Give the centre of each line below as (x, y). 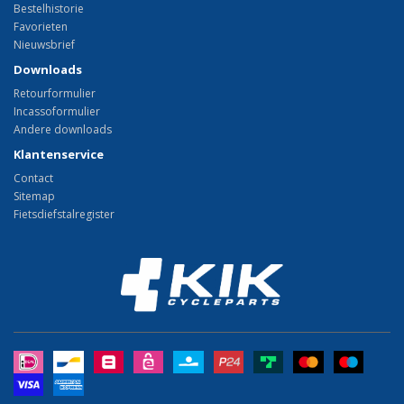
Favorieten (41, 27)
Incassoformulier (57, 112)
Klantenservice (59, 155)
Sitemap (34, 197)
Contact (33, 179)
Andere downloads (63, 130)
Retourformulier (55, 94)
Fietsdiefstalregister (64, 215)
